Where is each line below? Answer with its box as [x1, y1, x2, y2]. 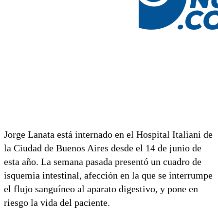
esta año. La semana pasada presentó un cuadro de [4, 156, 201, 167]
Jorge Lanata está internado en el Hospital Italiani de [4, 128, 213, 140]
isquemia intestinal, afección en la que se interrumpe [4, 169, 213, 181]
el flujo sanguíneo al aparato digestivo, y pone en [4, 183, 198, 194]
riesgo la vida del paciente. [4, 197, 110, 208]
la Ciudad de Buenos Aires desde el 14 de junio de [4, 142, 201, 153]
